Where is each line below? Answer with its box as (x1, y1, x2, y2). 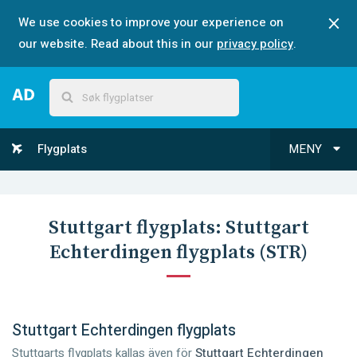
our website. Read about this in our (18, 35, 214, 53)
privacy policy (216, 35, 293, 53)
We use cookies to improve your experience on (18, 14, 284, 31)
